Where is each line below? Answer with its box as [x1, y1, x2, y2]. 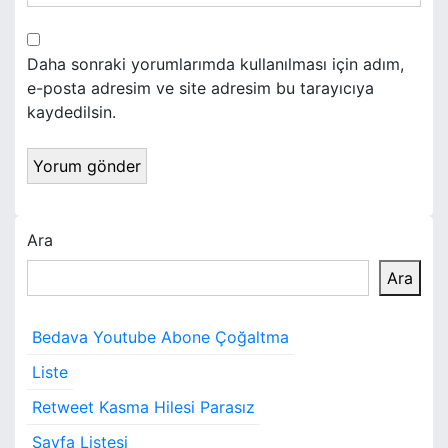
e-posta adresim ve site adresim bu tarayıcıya [27, 78, 374, 99]
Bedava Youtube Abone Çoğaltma [32, 327, 289, 348]
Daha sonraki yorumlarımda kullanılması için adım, [27, 54, 404, 75]
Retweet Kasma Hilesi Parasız [32, 397, 255, 418]
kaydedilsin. [27, 102, 116, 123]
